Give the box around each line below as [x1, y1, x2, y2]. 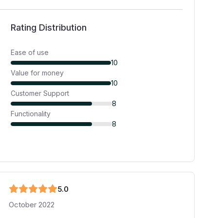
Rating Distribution [11, 22, 87, 33]
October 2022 [9, 200, 55, 209]
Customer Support [11, 89, 70, 97]
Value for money [11, 69, 64, 77]
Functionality [11, 109, 51, 118]
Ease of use [11, 48, 49, 56]
